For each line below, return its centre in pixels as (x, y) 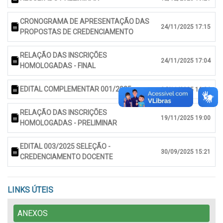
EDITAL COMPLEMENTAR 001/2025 (76, 89)
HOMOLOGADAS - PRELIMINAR (68, 123)
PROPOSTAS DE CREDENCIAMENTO (77, 32)
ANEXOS (33, 214)
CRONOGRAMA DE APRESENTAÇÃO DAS (85, 22)
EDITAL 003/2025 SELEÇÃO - (65, 147)
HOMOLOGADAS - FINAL (58, 66)
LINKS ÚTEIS (30, 190)
